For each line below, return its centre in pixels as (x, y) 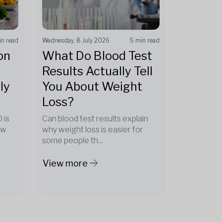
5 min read (145, 40)
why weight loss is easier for (93, 130)
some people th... (72, 140)
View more (65, 163)
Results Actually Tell (97, 71)
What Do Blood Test (97, 56)
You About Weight (92, 86)
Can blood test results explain (95, 119)
